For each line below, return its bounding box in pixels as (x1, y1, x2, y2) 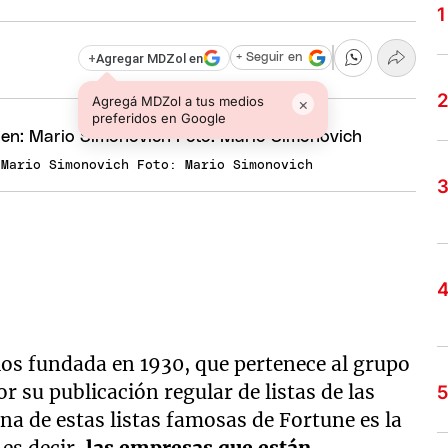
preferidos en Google (92, 109, 227, 126)
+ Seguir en (235, 51, 302, 65)
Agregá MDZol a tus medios (92, 92, 265, 109)
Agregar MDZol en (95, 50, 203, 66)
